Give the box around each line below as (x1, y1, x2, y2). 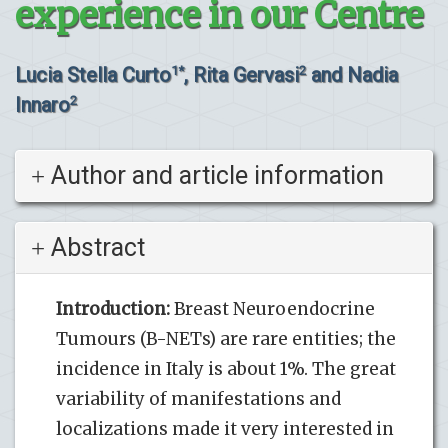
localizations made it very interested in (56, 417, 394, 440)
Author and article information (45, 160, 384, 190)
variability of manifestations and (56, 387, 341, 410)
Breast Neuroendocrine (170, 297, 375, 320)
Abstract (45, 232, 145, 262)
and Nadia (306, 62, 398, 87)
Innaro (15, 92, 70, 117)
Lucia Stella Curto (15, 62, 171, 87)
